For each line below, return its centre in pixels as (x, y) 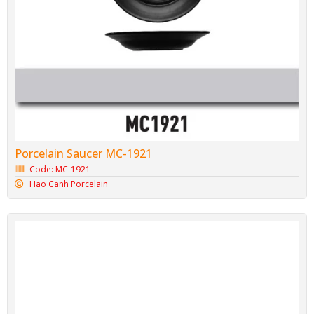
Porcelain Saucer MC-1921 (83, 154)
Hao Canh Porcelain (69, 184)
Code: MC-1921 (60, 170)
